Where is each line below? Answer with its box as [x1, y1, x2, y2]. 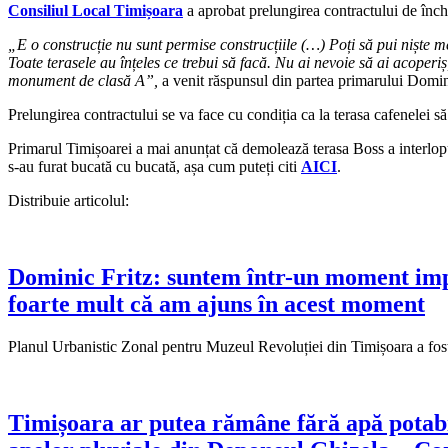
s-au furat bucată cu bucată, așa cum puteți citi [8, 157, 301, 175]
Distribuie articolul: [8, 191, 129, 209]
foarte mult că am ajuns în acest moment [8, 290, 425, 317]
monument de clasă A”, [8, 71, 158, 89]
